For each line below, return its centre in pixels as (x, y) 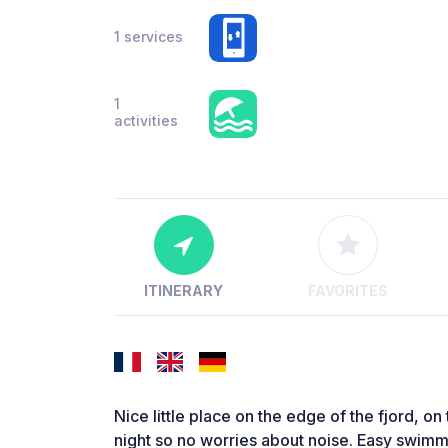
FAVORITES (347, 291)
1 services (148, 36)
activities (146, 120)
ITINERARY (184, 291)
